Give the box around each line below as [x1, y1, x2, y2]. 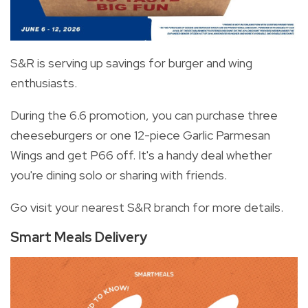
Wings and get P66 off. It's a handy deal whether [10, 147, 272, 164]
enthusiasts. [10, 75, 77, 91]
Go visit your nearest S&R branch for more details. [10, 199, 283, 216]
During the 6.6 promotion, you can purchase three [10, 107, 278, 124]
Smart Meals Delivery [10, 228, 147, 247]
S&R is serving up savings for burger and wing [10, 55, 252, 71]
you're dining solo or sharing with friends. [10, 167, 227, 184]
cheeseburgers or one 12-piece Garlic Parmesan [10, 127, 270, 144]
